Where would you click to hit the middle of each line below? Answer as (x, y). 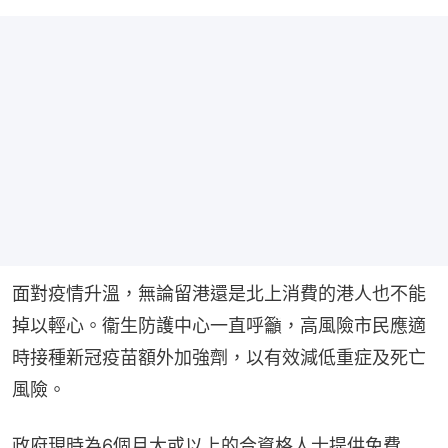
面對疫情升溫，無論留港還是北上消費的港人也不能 (219, 294)
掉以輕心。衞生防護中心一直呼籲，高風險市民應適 (219, 326)
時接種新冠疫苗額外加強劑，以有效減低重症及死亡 (219, 358)
